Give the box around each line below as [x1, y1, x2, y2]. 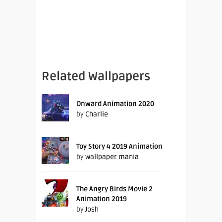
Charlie [85, 110, 108, 118]
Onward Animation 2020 [76, 99, 154, 108]
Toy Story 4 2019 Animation [76, 142, 163, 151]
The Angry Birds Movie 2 [76, 184, 153, 193]
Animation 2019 [76, 194, 127, 203]
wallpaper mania [85, 152, 139, 161]
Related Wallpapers [42, 69, 150, 84]
